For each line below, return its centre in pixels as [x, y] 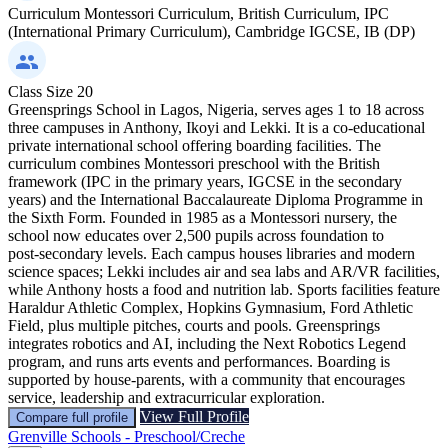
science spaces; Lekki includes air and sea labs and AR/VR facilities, [224, 271]
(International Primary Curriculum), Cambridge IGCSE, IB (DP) [211, 31]
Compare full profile [72, 417]
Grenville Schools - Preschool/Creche [126, 436]
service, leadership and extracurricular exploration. [166, 397]
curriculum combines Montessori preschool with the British [194, 163]
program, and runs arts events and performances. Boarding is [199, 361]
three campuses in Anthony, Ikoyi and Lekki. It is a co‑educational [216, 127]
